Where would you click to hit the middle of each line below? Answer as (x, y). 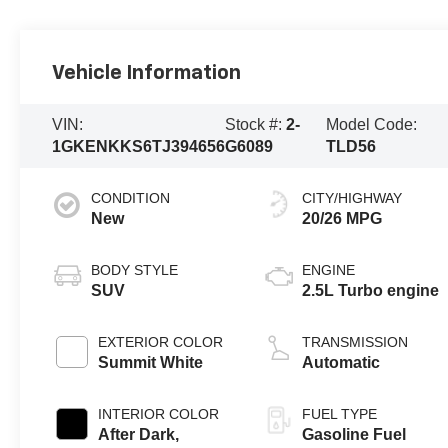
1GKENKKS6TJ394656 (139, 147)
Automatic (341, 362)
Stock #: (256, 125)
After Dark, (139, 434)
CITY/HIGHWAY (352, 197)
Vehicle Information (147, 73)
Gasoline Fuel (354, 434)
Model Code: (371, 125)
